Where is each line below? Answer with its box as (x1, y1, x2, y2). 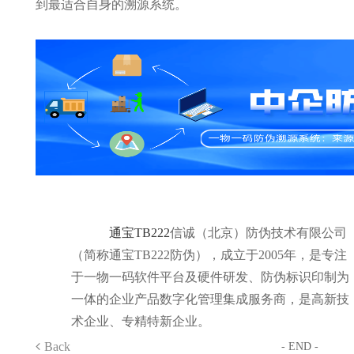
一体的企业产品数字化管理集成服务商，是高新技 (70, 292, 349, 306)
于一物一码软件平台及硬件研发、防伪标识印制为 (70, 270, 349, 284)
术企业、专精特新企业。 (70, 314, 210, 328)
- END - (281, 341, 319, 352)
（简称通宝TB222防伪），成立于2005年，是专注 (70, 248, 347, 262)
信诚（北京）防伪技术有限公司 (169, 226, 347, 239)
